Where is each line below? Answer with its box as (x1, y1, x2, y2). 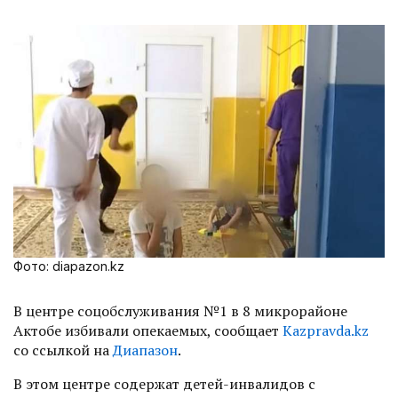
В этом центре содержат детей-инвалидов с (13, 373, 315, 394)
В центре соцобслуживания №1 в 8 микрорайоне (13, 300, 347, 321)
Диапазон (113, 339, 178, 360)
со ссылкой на (13, 339, 113, 360)
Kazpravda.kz (283, 320, 369, 340)
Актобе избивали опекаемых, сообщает (13, 320, 283, 340)
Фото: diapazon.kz (13, 258, 124, 274)
